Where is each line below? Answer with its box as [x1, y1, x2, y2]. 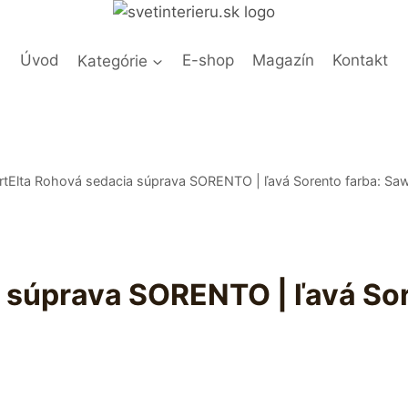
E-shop [181, 51, 234, 70]
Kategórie [77, 51, 148, 70]
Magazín [251, 51, 314, 70]
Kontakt [332, 51, 389, 70]
